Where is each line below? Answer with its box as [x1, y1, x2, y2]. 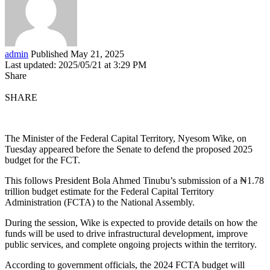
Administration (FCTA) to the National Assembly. [5, 196, 195, 207]
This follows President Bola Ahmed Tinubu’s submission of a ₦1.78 [5, 175, 264, 186]
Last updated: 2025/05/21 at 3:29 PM [5, 59, 146, 70]
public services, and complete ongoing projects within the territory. [5, 239, 257, 250]
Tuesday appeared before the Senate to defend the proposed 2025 [5, 143, 253, 154]
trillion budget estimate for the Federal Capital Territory [5, 186, 214, 196]
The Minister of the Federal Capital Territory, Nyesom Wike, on [5, 133, 246, 143]
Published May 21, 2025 [31, 48, 124, 59]
